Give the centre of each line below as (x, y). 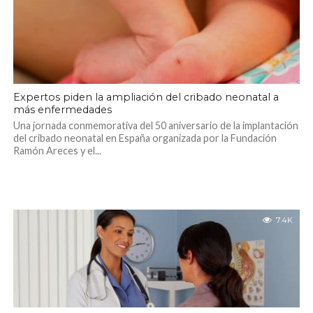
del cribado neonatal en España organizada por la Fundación (145, 138)
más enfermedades (62, 109)
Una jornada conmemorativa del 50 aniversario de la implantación (155, 125)
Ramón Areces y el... (57, 150)
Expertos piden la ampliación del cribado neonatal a (146, 97)
